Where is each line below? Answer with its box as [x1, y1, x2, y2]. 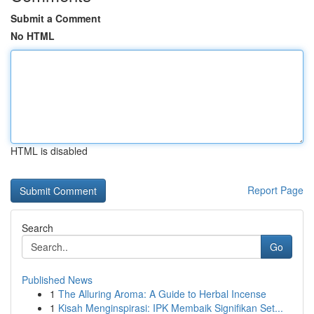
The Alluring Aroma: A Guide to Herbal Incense [58, 287, 266, 301]
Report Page [247, 183, 303, 197]
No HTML [11, 29, 55, 43]
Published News [22, 273, 93, 287]
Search [22, 221, 53, 235]
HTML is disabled [11, 144, 88, 158]
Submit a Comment [11, 11, 101, 25]
